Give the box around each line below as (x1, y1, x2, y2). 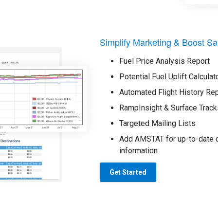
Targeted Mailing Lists (119, 119, 196, 128)
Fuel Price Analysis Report (119, 56, 210, 66)
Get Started (109, 168, 146, 177)
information (119, 146, 158, 156)
